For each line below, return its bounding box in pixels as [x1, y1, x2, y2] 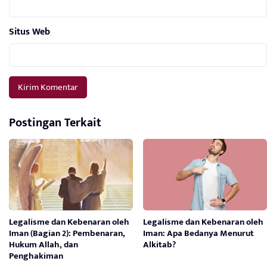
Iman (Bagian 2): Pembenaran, [9, 226, 125, 241]
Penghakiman [9, 249, 63, 264]
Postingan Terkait [9, 113, 101, 133]
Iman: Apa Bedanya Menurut [143, 226, 254, 241]
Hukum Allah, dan [9, 237, 78, 253]
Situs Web [9, 24, 50, 41]
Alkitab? [143, 237, 176, 253]
